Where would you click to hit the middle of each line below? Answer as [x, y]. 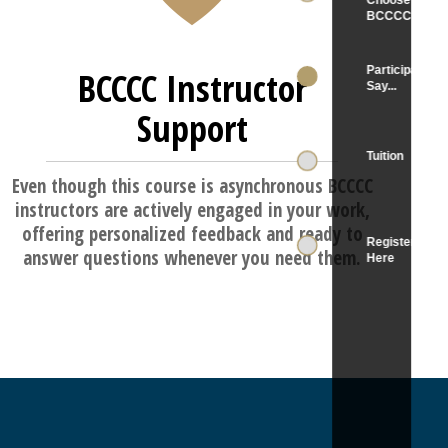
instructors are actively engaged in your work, [192, 210]
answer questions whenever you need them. [192, 258]
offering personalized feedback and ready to [192, 234]
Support [192, 129]
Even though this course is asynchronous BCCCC [192, 186]
